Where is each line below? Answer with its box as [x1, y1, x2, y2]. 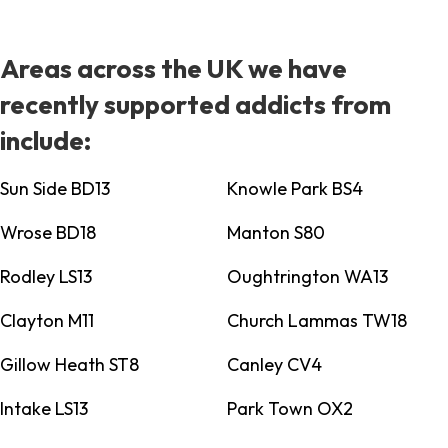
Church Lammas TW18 [226, 309, 407, 333]
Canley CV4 [226, 353, 322, 377]
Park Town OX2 [226, 397, 353, 421]
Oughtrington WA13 [226, 265, 388, 289]
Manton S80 [226, 221, 325, 245]
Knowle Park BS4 [226, 177, 363, 201]
